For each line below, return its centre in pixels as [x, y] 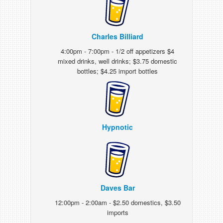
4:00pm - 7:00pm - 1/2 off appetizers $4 [118, 51]
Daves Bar [117, 188]
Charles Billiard [118, 36]
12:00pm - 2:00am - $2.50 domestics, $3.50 [117, 202]
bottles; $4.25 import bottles [118, 71]
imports [117, 212]
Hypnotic [118, 127]
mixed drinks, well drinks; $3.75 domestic [118, 61]
